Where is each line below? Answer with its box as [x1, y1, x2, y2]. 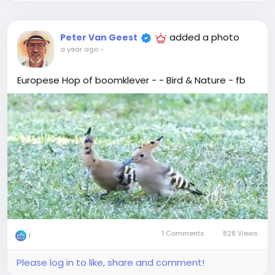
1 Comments [160, 228, 207, 239]
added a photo [169, 30, 239, 44]
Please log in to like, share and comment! [17, 256, 204, 269]
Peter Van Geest [60, 31, 137, 44]
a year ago [60, 44, 98, 54]
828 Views [221, 228, 258, 239]
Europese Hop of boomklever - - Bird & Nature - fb [17, 73, 246, 87]
